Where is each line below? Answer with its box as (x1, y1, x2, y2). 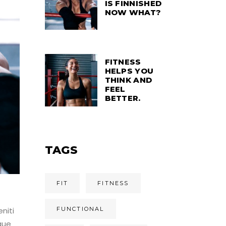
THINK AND (104, 75, 152, 85)
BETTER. (104, 93, 141, 103)
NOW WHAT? (104, 7, 161, 17)
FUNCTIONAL (56, 205, 104, 212)
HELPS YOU (104, 66, 154, 76)
